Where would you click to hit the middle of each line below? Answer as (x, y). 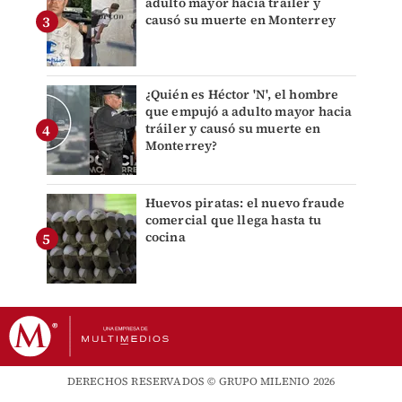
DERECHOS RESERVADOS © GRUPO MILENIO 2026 (201, 382)
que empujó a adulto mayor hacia (249, 112)
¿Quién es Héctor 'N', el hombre (242, 95)
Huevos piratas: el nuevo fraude (245, 203)
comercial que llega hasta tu (233, 220)
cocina (165, 237)
